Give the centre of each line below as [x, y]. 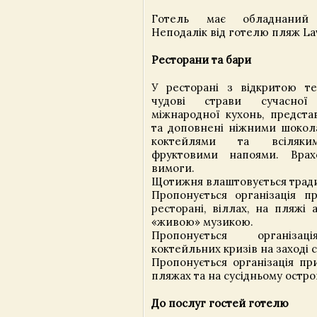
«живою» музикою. [202, 222]
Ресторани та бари [201, 60]
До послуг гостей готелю [220, 304]
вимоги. [173, 168]
